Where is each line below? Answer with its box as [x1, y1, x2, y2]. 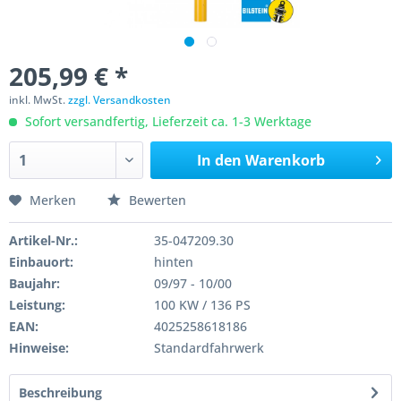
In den [196, 150, 242, 170]
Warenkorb [244, 150, 325, 170]
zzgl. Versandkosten [68, 92, 171, 107]
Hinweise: [9, 339, 69, 356]
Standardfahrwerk [153, 339, 264, 356]
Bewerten [125, 192, 186, 209]
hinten [153, 253, 193, 270]
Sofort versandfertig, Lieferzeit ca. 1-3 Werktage [21, 113, 311, 130]
